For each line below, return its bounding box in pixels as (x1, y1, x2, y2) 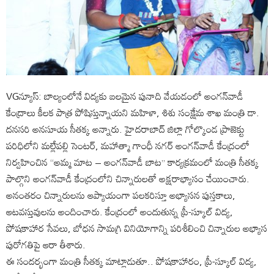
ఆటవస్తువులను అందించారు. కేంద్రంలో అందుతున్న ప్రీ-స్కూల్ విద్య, (6, 201, 233, 221)
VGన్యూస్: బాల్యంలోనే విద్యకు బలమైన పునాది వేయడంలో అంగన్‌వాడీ (6, 86, 243, 106)
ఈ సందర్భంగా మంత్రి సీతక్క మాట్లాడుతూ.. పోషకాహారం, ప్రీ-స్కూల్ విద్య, (6, 251, 257, 271)
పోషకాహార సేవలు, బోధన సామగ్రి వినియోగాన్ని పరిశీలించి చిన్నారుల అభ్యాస (6, 218, 267, 238)
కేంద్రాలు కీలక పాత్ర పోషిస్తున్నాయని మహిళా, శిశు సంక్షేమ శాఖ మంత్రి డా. (6, 102, 259, 122)
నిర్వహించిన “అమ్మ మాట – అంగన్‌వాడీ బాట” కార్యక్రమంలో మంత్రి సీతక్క (6, 152, 259, 172)
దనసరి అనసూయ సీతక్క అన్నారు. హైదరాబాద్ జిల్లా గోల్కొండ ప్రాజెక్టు (6, 119, 245, 139)
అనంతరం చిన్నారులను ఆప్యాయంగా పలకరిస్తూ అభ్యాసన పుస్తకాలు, (6, 185, 235, 205)
